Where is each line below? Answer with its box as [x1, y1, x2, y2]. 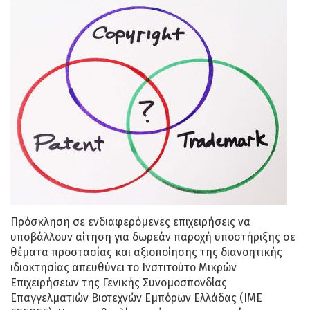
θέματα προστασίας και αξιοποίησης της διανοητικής [10, 245, 282, 259]
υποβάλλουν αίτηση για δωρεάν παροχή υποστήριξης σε [10, 230, 295, 244]
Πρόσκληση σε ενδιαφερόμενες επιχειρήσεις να [10, 215, 250, 228]
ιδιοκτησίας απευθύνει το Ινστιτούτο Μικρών [10, 260, 237, 274]
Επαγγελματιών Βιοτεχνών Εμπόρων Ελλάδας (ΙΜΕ [10, 291, 262, 304]
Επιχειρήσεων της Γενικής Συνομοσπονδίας [10, 275, 227, 289]
